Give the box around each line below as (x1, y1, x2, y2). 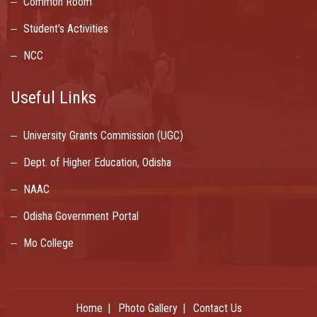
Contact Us (192, 301, 242, 316)
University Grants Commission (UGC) (23, 129, 183, 143)
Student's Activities (23, 22, 108, 36)
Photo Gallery (117, 301, 178, 316)
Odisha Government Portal (23, 209, 139, 224)
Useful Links (11, 88, 96, 108)
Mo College (23, 236, 74, 250)
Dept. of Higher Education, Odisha (23, 156, 171, 170)
